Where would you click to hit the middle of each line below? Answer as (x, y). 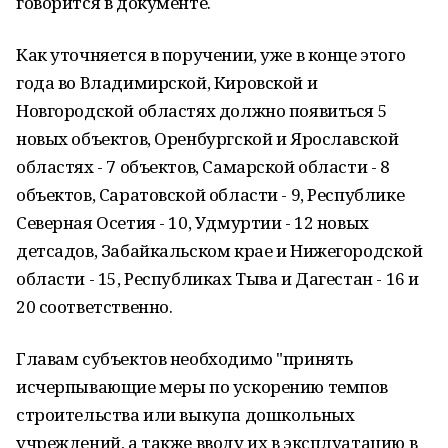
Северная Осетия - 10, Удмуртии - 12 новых (192, 222)
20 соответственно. (94, 306)
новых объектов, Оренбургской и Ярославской (207, 138)
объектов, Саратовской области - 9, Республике (210, 194)
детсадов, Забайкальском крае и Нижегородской (219, 250)
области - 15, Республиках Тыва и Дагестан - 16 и (217, 278)
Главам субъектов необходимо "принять (184, 358)
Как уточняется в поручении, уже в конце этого (211, 54)
